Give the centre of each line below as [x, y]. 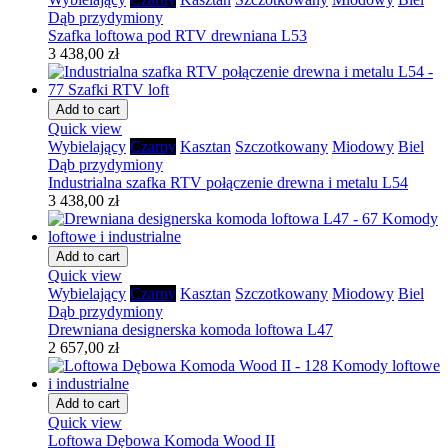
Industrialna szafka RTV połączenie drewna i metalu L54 [228, 182]
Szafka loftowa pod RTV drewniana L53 [177, 35]
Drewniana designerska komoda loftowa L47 [190, 329]
